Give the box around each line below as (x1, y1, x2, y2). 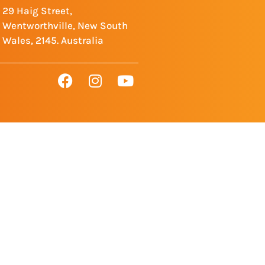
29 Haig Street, (2, 4, 73, 17)
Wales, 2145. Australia (2, 34, 104, 46)
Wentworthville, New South (2, 19, 128, 31)
